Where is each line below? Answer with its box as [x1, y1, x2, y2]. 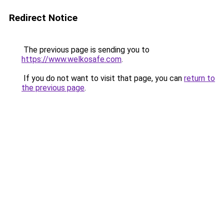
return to [184, 73, 215, 83]
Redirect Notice [9, 12, 77, 23]
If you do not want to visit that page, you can [21, 73, 184, 83]
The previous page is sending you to [21, 45, 149, 54]
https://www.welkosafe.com [21, 54, 121, 64]
